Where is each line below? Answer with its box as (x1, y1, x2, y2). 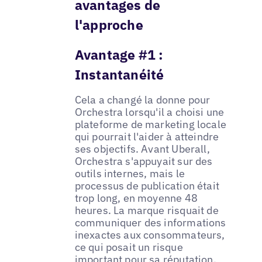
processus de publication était (74, 179, 220, 193)
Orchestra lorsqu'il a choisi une (74, 105, 225, 119)
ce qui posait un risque (74, 240, 183, 254)
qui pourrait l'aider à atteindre (74, 130, 219, 144)
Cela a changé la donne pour (74, 93, 211, 107)
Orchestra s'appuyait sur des (74, 154, 213, 168)
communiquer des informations (74, 216, 226, 230)
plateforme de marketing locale (74, 118, 227, 132)
